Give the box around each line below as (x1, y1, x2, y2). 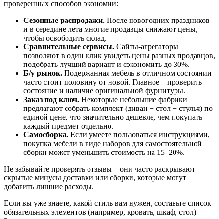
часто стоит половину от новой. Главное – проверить (23, 78, 202, 87)
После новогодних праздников (105, 16, 210, 25)
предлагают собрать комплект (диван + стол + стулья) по (23, 104, 213, 113)
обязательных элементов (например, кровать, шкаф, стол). (4, 208, 198, 217)
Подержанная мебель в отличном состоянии (62, 69, 212, 78)
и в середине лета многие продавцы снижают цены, (23, 25, 197, 34)
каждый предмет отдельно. (23, 122, 113, 131)
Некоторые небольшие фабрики (79, 95, 187, 104)
